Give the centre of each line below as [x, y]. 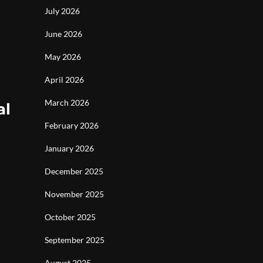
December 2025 [74, 171]
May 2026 [63, 57]
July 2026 [62, 11]
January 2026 [69, 148]
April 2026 [64, 80]
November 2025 [74, 194]
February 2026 [72, 125]
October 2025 [70, 217]
